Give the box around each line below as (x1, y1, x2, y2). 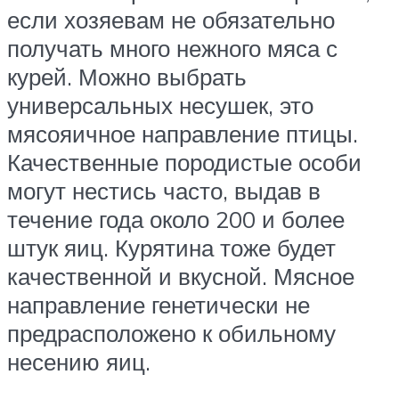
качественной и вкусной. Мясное (7, 262, 354, 291)
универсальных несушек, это (7, 91, 313, 120)
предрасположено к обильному (7, 319, 336, 348)
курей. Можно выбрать (7, 62, 247, 92)
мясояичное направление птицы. (7, 119, 358, 149)
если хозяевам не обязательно (7, 5, 335, 35)
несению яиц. (7, 347, 151, 377)
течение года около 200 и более (7, 205, 345, 234)
